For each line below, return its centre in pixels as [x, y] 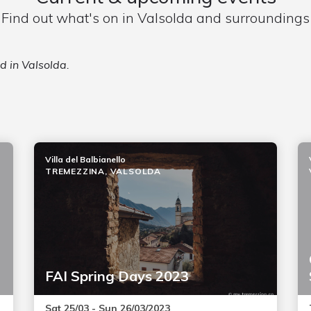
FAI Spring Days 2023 [117, 276]
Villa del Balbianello [85, 159]
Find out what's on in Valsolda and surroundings [155, 18]
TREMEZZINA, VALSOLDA [103, 171]
